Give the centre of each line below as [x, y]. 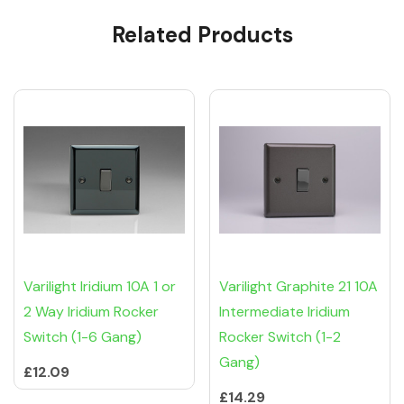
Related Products [202, 35]
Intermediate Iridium [285, 312]
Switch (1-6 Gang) [83, 337]
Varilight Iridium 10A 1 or [100, 287]
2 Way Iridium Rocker [91, 312]
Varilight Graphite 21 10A [298, 287]
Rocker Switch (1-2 [280, 337]
